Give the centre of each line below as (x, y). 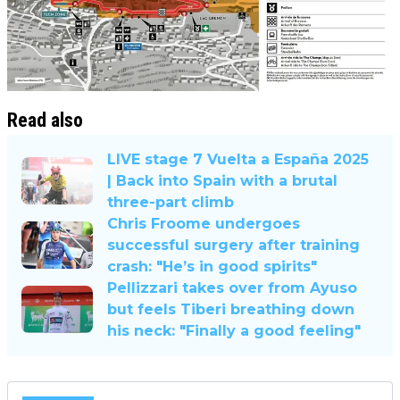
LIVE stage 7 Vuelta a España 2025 (238, 159)
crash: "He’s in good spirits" (212, 266)
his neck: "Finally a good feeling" (234, 330)
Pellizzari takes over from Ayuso (232, 287)
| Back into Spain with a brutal (222, 180)
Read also (45, 120)
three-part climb (171, 202)
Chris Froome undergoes (204, 223)
